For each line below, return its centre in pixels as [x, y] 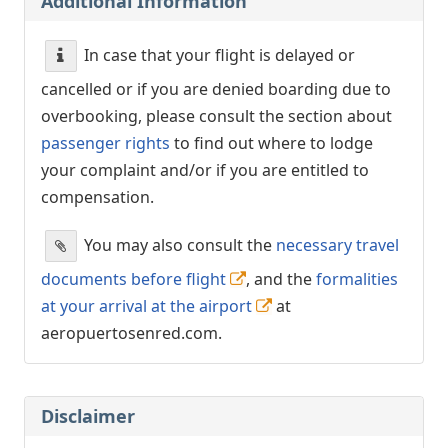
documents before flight [133, 278]
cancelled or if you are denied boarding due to [216, 88]
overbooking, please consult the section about [216, 115]
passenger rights [105, 142]
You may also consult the [178, 244]
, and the [281, 278]
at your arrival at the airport [146, 305]
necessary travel [337, 244]
